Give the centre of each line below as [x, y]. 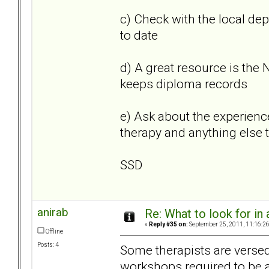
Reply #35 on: [168, 225]
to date [139, 35]
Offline [54, 232]
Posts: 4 [48, 245]
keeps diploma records [184, 83]
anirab [53, 213]
